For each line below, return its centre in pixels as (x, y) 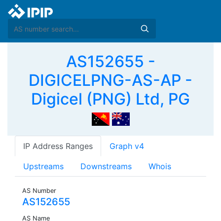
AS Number (39, 191)
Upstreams (43, 166)
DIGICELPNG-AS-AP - (110, 80)
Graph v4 (127, 146)
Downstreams (106, 166)
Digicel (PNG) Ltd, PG (110, 99)
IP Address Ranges (58, 146)
